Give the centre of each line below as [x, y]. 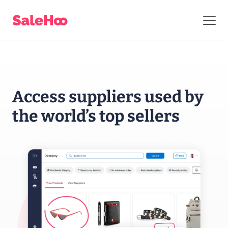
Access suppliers [77, 97]
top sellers [138, 116]
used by [173, 97]
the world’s [54, 116]
